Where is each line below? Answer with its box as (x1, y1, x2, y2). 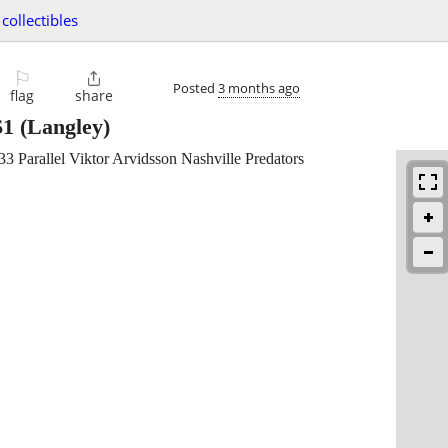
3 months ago (218, 78, 300, 97)
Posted (173, 78, 218, 97)
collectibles (2, 10, 78, 30)
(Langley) (14, 114, 110, 140)
